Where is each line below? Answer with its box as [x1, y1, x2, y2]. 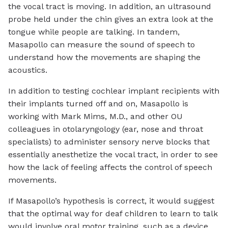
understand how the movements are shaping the [8, 52, 201, 63]
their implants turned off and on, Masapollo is [8, 99, 188, 109]
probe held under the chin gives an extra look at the [8, 14, 213, 24]
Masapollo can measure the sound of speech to [8, 40, 195, 50]
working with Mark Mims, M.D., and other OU [8, 111, 183, 122]
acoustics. [8, 65, 47, 75]
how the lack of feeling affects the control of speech [8, 162, 212, 173]
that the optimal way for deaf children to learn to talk [8, 209, 218, 219]
